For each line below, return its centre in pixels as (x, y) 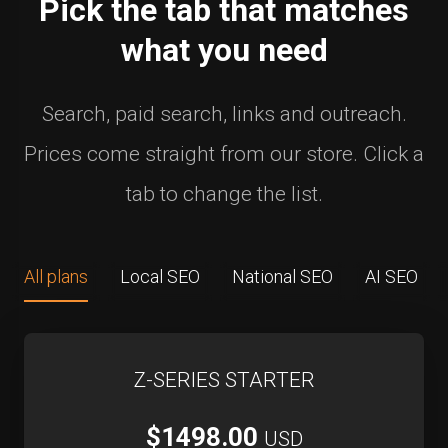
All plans (56, 276)
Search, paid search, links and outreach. (224, 114)
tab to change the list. (224, 194)
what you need (224, 50)
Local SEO (160, 276)
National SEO (282, 276)
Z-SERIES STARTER (224, 380)
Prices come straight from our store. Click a (224, 154)
